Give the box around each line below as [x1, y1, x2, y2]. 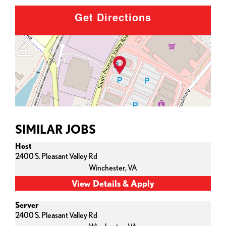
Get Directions [75, 9, 151, 24]
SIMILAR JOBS [15, 122, 96, 136]
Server [15, 200, 39, 210]
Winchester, [89, 163, 128, 173]
